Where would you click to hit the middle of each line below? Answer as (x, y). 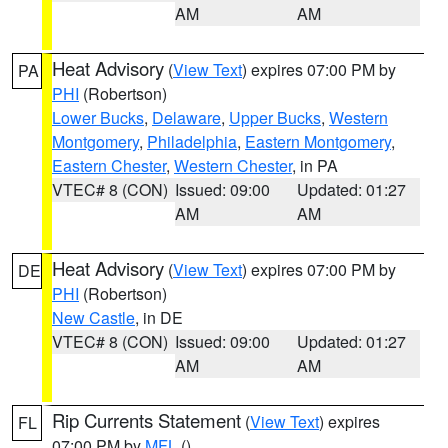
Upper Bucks (275, 117)
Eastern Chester (109, 165)
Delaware (186, 117)
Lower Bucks (98, 117)
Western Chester (233, 165)
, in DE (159, 317)
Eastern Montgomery (318, 141)
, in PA (315, 165)
